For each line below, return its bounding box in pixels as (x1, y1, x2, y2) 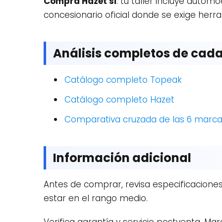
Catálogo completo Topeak (64, 74, 182, 86)
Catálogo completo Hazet (64, 94, 174, 106)
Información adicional (53, 150, 191, 166)
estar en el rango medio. (44, 192, 148, 204)
